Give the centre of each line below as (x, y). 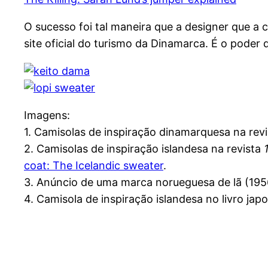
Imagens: (47, 115)
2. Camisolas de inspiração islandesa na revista (144, 149)
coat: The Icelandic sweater (94, 166)
